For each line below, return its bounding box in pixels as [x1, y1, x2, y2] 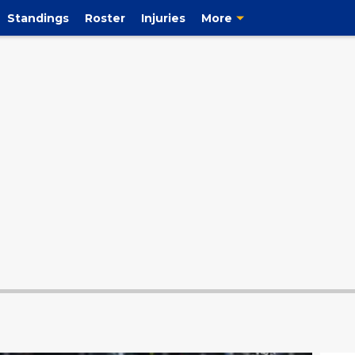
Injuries [140, 10, 185, 25]
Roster [84, 10, 125, 25]
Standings [6, 10, 69, 25]
